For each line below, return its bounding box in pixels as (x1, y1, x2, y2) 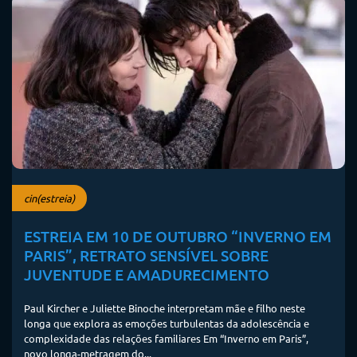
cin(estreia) (24, 191, 75, 206)
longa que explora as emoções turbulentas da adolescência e (24, 316, 309, 331)
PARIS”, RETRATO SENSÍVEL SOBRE (24, 245, 269, 266)
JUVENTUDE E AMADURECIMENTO (24, 265, 269, 285)
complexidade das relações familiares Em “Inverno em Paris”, (24, 331, 308, 346)
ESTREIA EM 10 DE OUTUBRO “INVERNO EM (24, 226, 331, 247)
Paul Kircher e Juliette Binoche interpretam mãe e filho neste (24, 301, 305, 316)
